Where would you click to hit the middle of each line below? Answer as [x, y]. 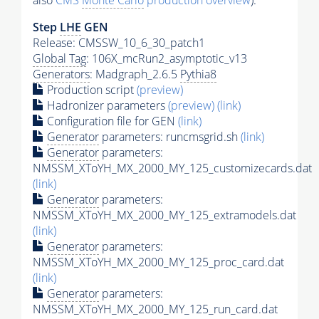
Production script [90, 90]
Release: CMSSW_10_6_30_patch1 [119, 43]
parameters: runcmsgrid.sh [170, 137]
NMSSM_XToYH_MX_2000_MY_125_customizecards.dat [172, 168]
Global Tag [59, 59]
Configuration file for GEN [111, 121]
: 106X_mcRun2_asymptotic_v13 [167, 59]
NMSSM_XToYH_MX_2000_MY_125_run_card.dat [155, 309]
